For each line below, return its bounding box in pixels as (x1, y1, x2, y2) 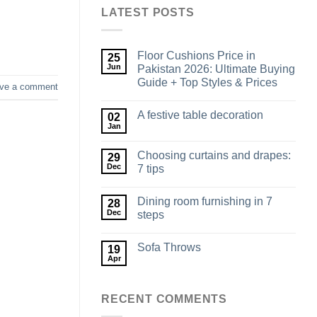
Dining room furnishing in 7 (137, 195, 272, 208)
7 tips (137, 163, 164, 175)
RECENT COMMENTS (101, 293, 227, 306)
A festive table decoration (137, 109, 263, 122)
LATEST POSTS (101, 6, 195, 19)
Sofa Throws (137, 241, 201, 254)
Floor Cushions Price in (137, 50, 255, 62)
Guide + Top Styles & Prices (137, 76, 277, 89)
